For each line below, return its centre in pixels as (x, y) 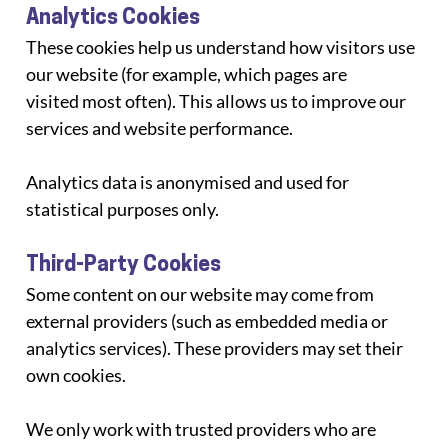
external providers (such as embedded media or (207, 320)
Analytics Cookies (113, 18)
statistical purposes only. (123, 208)
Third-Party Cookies (124, 265)
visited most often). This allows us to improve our (218, 100)
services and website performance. (160, 127)
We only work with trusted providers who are (203, 428)
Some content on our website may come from (202, 293)
